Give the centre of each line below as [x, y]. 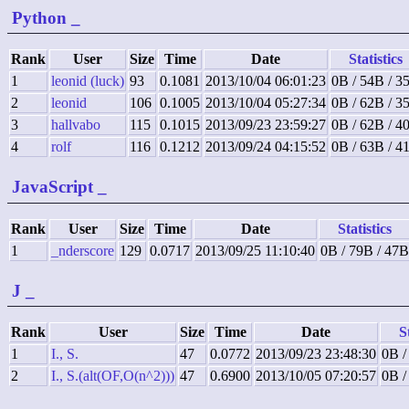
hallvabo [76, 125]
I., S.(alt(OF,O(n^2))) [113, 375]
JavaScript [52, 187]
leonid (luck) [88, 81]
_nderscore [83, 250]
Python [39, 17]
